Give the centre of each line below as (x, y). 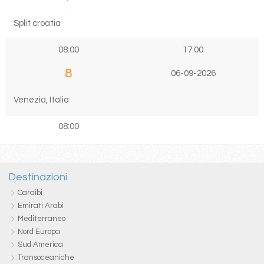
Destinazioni (37, 177)
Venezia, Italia (41, 100)
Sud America (40, 245)
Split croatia (37, 23)
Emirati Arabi (40, 206)
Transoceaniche (46, 258)
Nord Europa (39, 232)
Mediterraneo (41, 219)
